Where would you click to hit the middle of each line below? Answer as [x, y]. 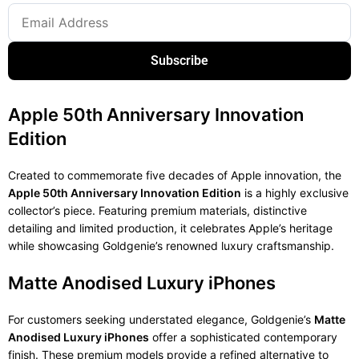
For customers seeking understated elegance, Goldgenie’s [161, 320]
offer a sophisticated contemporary [243, 337]
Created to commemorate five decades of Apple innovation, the [175, 175]
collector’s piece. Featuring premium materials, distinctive [157, 211]
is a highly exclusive [295, 193]
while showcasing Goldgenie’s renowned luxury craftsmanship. [171, 246]
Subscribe [179, 61]
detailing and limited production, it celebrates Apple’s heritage [170, 228]
